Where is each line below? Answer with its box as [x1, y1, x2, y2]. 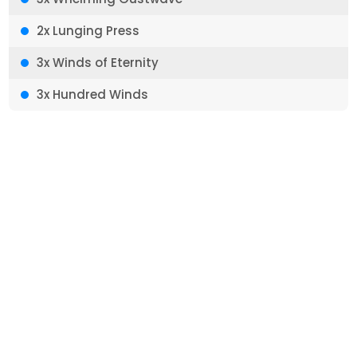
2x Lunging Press [37, 22, 140, 39]
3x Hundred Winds [37, 86, 149, 103]
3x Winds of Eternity [37, 54, 159, 71]
